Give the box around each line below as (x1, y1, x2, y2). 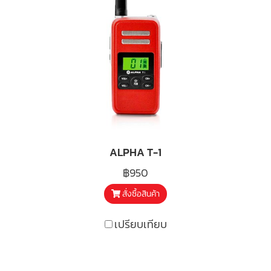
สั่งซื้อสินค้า (122, 188, 160, 200)
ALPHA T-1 (109, 144, 162, 160)
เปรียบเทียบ (114, 216, 167, 232)
